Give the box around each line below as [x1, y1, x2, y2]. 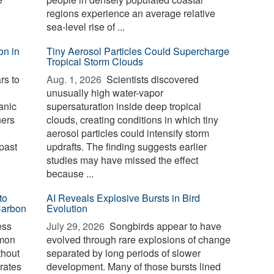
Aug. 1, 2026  [46, 72, 105, 86]
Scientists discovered [104, 72, 199, 86]
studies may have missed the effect [46, 153, 199, 167]
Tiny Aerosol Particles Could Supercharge [46, 44, 230, 58]
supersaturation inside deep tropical [46, 99, 202, 113]
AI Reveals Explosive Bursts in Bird [46, 191, 201, 205]
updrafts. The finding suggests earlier [46, 139, 207, 154]
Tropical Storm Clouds [46, 54, 144, 68]
